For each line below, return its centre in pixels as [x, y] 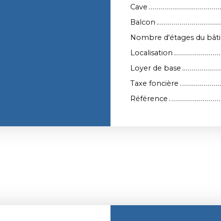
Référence [149, 98]
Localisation [151, 53]
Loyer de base [156, 68]
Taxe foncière [154, 83]
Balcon [143, 22]
